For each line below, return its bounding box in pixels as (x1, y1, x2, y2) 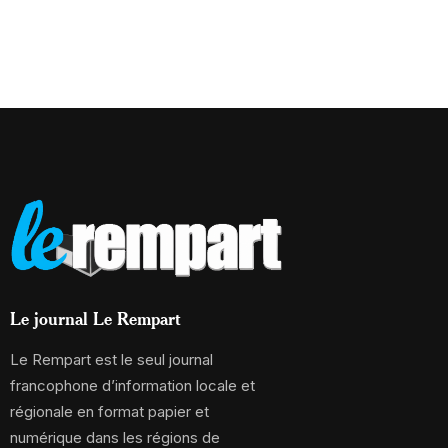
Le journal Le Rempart (10, 306, 181, 329)
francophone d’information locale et (10, 375, 255, 395)
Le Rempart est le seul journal (10, 349, 213, 369)
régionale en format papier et (10, 401, 209, 421)
